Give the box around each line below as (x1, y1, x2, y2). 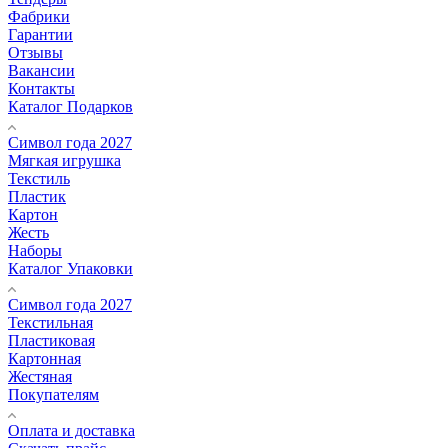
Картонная (8, 349, 81, 367)
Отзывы (8, 43, 63, 61)
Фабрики (8, 7, 70, 25)
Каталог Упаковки (8, 259, 133, 277)
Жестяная (8, 367, 72, 385)
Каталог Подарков (8, 97, 133, 115)
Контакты (8, 79, 75, 97)
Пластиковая (8, 331, 95, 349)
